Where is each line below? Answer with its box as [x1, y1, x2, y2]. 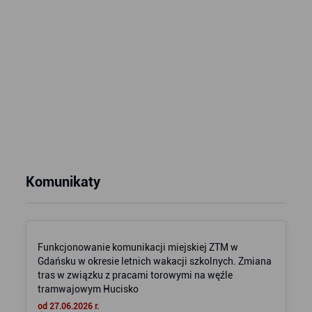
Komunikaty [25, 173, 100, 190]
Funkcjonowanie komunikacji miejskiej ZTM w [37, 242, 238, 253]
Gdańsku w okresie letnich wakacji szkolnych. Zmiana [37, 256, 272, 267]
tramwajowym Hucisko [37, 283, 139, 295]
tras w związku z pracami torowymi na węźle [37, 270, 233, 281]
